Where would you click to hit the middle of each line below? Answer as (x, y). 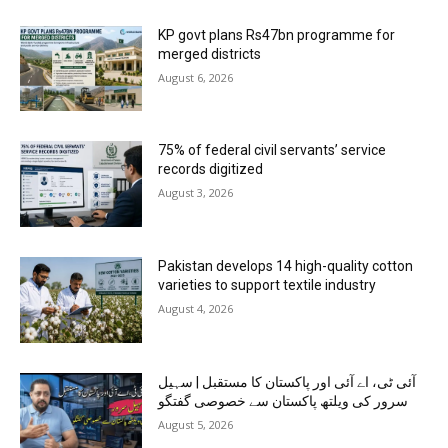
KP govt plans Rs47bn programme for (277, 34)
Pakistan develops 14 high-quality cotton (286, 266)
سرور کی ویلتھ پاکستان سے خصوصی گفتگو (283, 400)
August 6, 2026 (196, 77)
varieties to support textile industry (267, 285)
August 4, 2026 (196, 309)
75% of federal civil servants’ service (272, 150)
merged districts (210, 53)
